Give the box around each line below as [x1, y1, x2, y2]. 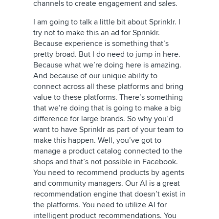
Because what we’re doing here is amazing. [33, 60, 181, 70]
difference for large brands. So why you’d [33, 114, 173, 124]
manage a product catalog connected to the [33, 146, 182, 156]
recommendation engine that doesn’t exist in [33, 189, 186, 199]
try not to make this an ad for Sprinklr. [33, 28, 160, 38]
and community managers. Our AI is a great [33, 178, 180, 188]
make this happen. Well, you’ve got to [33, 135, 161, 145]
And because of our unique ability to [33, 71, 157, 81]
